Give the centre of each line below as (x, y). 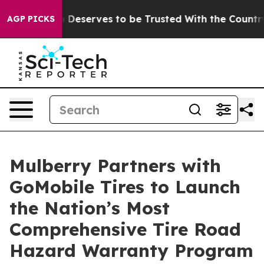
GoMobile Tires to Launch (125, 187)
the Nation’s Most (90, 208)
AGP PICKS (31, 19)
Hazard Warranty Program (131, 250)
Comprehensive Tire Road (125, 229)
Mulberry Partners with (115, 166)
